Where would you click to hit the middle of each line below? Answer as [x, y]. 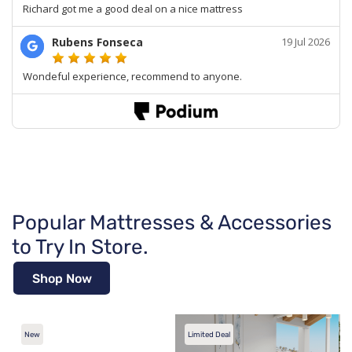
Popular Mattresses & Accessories [172, 223]
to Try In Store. [80, 247]
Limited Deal [209, 335]
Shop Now [62, 278]
